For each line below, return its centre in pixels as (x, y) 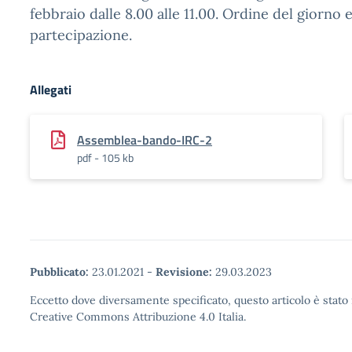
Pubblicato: (59, 272)
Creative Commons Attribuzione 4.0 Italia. (138, 317)
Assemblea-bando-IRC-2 (145, 140)
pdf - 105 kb (105, 158)
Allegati (51, 90)
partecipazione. (81, 35)
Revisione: (184, 272)
